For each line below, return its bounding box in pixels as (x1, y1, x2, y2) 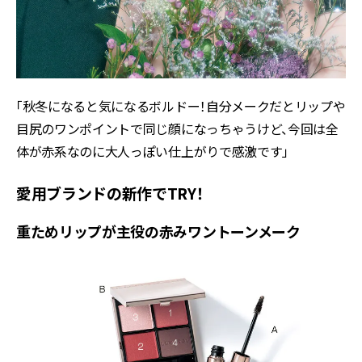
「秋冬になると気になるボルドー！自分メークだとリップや (16, 96, 346, 116)
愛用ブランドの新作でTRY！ (16, 182, 204, 204)
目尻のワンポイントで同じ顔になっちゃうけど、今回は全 (16, 119, 339, 139)
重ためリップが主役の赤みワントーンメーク (16, 221, 301, 242)
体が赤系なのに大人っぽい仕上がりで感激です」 (16, 141, 288, 162)
